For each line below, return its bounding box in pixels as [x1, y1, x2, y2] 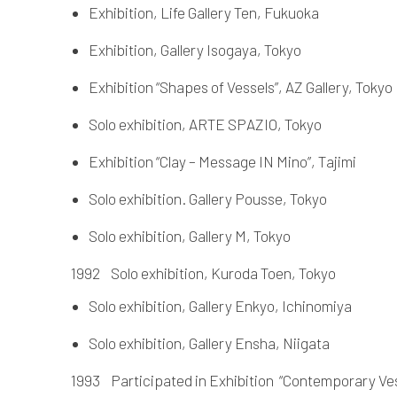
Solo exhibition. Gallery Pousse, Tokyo [89, 189, 327, 207]
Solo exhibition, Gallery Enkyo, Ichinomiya [89, 296, 352, 315]
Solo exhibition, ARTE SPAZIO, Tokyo [89, 114, 322, 133]
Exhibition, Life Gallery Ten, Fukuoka [89, 3, 319, 21]
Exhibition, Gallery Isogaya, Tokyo [89, 40, 301, 58]
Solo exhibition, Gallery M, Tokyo [89, 226, 291, 245]
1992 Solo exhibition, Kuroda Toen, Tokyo [71, 263, 336, 282]
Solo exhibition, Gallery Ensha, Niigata [89, 333, 330, 352]
